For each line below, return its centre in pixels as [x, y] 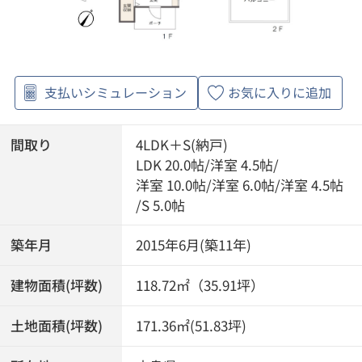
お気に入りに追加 [279, 93]
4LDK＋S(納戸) [182, 144]
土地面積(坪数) [57, 325]
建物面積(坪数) [57, 286]
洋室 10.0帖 [171, 185]
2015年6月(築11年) [194, 245]
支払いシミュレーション [115, 93]
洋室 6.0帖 [244, 185]
